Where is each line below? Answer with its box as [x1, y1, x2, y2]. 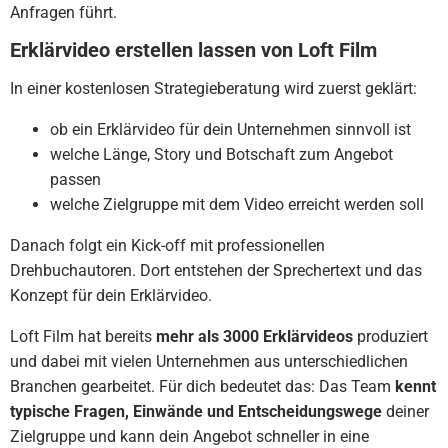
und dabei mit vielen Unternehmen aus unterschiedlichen [10, 352, 408, 371]
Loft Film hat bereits [10, 327, 156, 346]
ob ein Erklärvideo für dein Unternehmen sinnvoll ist [50, 120, 411, 139]
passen [50, 170, 101, 189]
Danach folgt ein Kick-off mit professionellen [10, 236, 325, 255]
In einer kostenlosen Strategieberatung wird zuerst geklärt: [10, 79, 417, 98]
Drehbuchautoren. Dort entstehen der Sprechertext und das [10, 261, 422, 280]
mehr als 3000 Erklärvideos [156, 327, 353, 346]
